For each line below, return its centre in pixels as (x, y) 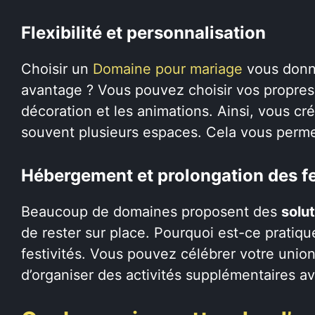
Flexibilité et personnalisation (143, 32)
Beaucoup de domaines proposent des (151, 211)
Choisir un (57, 69)
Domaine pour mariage (168, 69)
